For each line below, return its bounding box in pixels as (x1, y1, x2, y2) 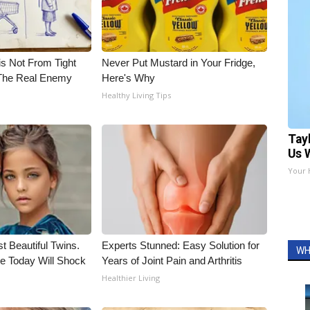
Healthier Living (102, 273, 161, 283)
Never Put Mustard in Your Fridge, (102, 57, 256, 69)
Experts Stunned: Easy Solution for (102, 239, 260, 251)
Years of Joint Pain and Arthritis (102, 255, 243, 266)
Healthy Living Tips (102, 90, 172, 100)
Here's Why (102, 72, 156, 84)
